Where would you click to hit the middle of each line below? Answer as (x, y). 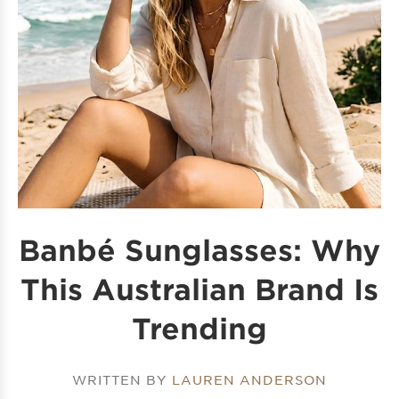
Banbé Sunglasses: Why (199, 249)
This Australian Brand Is (199, 289)
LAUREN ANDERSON (249, 379)
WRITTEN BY (122, 379)
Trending (199, 328)
